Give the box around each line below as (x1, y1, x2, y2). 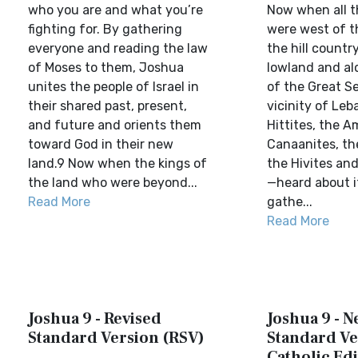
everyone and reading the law (28, 41, 208, 56)
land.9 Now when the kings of (28, 156, 207, 171)
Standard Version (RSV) (28, 328, 205, 348)
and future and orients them (28, 117, 201, 133)
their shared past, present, (28, 98, 187, 113)
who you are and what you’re (28, 2, 203, 18)
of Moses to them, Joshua (28, 60, 184, 75)
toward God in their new (28, 137, 173, 152)
